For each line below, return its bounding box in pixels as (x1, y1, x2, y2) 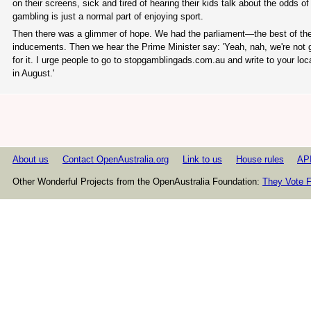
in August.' (12, 68, 54, 79)
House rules (236, 154, 284, 165)
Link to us (183, 154, 222, 165)
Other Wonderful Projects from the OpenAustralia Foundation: (12, 176, 262, 187)
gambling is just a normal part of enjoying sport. (12, 10, 203, 22)
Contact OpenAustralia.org (62, 154, 169, 165)
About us (12, 154, 49, 165)
